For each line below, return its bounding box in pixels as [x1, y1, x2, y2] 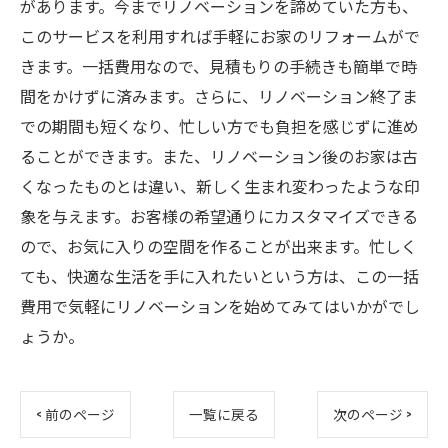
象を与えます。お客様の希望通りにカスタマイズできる [20, 204, 418, 228]
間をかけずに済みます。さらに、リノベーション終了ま [20, 84, 418, 108]
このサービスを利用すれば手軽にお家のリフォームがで [20, 24, 420, 48]
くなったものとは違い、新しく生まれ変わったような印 [20, 174, 420, 198]
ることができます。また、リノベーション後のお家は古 [20, 144, 418, 168]
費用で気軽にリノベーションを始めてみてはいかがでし [20, 294, 420, 318]
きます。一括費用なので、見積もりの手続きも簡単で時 [20, 54, 417, 78]
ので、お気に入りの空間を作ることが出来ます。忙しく [20, 234, 417, 258]
